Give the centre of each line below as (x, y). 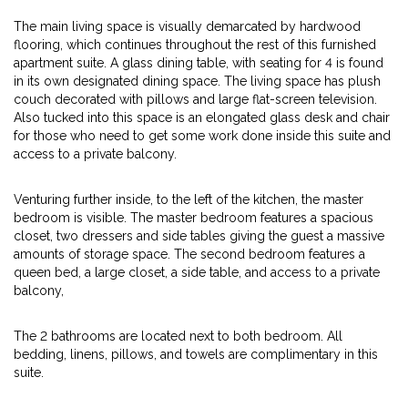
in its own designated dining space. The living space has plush (197, 81)
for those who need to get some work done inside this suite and (202, 136)
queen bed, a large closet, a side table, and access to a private (197, 272)
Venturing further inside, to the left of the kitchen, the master (189, 199)
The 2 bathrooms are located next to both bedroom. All (178, 336)
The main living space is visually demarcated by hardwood (187, 26)
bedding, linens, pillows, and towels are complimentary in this (196, 354)
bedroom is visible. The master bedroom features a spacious (194, 218)
